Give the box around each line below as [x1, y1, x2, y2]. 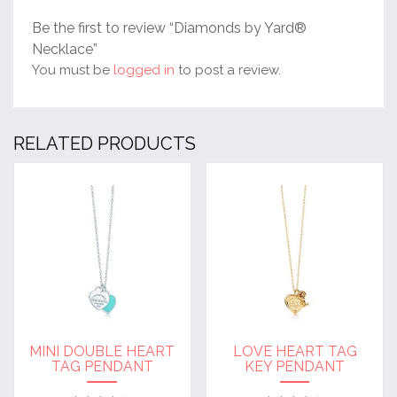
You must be [32, 61, 113, 78]
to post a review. [175, 61, 281, 78]
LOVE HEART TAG [232, 342, 357, 360]
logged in [113, 61, 175, 78]
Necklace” [32, 40, 97, 58]
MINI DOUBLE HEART [29, 342, 175, 360]
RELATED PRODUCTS [13, 132, 196, 154]
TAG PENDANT [51, 357, 153, 375]
